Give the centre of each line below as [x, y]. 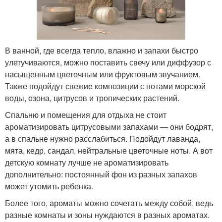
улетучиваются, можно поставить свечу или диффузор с [108, 62]
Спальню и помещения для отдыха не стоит [86, 114]
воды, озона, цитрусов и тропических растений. [92, 98]
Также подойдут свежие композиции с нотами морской [105, 86]
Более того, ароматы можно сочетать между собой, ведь [109, 203]
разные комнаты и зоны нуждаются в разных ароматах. [107, 215]
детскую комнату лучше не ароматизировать [87, 162]
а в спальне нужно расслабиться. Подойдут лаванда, [103, 138]
